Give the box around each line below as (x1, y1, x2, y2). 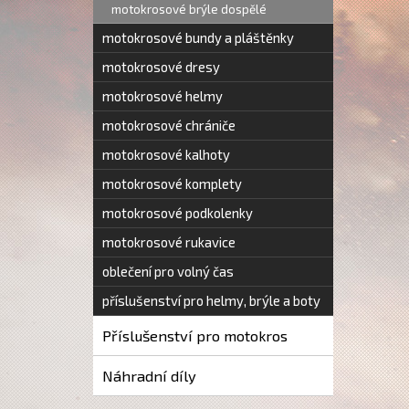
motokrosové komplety (102, 175, 242, 192)
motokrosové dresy (102, 58, 220, 75)
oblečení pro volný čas (102, 263, 234, 279)
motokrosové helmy (102, 88, 223, 104)
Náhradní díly (102, 367, 196, 384)
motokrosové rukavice (102, 234, 236, 250)
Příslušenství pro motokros (102, 327, 288, 344)
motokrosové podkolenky (102, 204, 253, 221)
